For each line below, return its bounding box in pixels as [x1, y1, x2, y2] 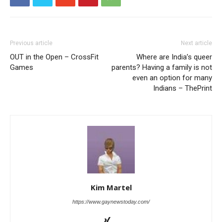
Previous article [10, 40, 53, 47]
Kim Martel [90, 182, 132, 193]
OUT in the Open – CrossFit [10, 53, 99, 62]
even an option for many [132, 73, 212, 83]
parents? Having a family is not [111, 63, 212, 72]
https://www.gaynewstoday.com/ [72, 199, 150, 205]
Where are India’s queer [136, 53, 212, 62]
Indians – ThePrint [153, 84, 212, 93]
